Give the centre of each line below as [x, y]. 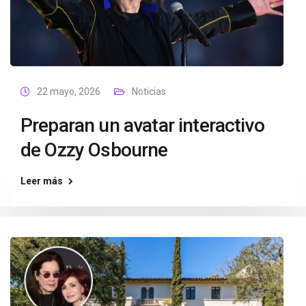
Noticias [149, 92]
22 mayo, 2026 [69, 92]
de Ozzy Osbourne [94, 150]
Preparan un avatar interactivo [142, 125]
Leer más [42, 181]
